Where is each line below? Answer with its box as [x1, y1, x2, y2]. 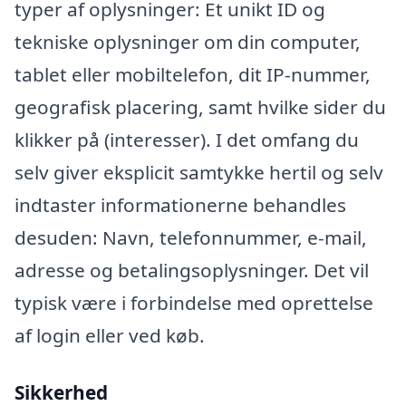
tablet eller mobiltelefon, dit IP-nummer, [14, 61, 371, 87]
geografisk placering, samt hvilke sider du [14, 93, 386, 120]
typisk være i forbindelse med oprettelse [14, 289, 373, 315]
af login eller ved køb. [14, 322, 205, 348]
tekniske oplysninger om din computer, [14, 28, 361, 54]
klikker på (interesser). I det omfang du [14, 126, 359, 152]
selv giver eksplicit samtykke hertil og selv [14, 159, 383, 185]
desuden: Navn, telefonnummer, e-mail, [14, 224, 367, 250]
